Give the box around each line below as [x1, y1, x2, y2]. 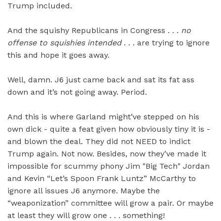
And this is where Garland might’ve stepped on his [7, 112, 199, 122]
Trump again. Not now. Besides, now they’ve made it [7, 149, 206, 159]
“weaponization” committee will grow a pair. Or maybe [7, 198, 214, 208]
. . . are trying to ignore [124, 38, 210, 48]
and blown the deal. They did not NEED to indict [7, 137, 190, 147]
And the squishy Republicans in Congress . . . [7, 26, 181, 36]
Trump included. [7, 1, 72, 11]
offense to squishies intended [7, 38, 124, 48]
